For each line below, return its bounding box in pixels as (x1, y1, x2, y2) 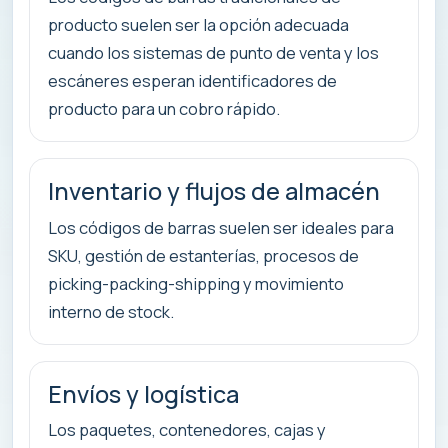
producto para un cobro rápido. (48, 97, 280, 121)
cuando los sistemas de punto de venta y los (48, 41, 379, 65)
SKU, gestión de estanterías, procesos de (48, 243, 359, 267)
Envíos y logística (48, 377, 239, 410)
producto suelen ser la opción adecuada (48, 13, 349, 37)
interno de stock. (48, 299, 174, 323)
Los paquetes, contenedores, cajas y (48, 418, 326, 442)
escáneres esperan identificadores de (48, 69, 337, 93)
